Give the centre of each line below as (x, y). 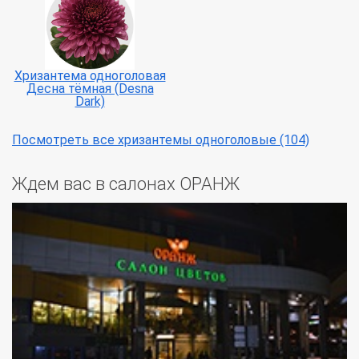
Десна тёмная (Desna (90, 89)
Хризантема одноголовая (90, 76)
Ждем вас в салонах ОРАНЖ (126, 184)
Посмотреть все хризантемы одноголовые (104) (161, 140)
